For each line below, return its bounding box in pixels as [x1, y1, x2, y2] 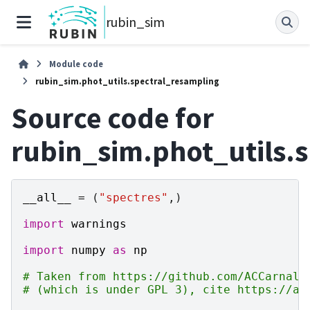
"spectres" [99, 190, 168, 204]
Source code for [11, 100, 214, 136]
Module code [49, 58, 104, 69]
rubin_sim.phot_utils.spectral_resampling [35, 75, 219, 86]
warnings [71, 217, 127, 230]
